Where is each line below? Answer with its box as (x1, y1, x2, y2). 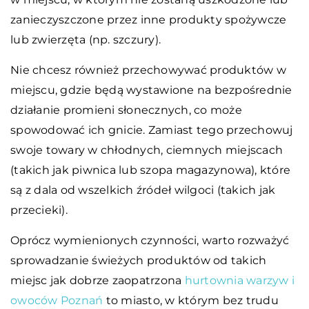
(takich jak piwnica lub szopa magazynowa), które (10, 163, 290, 177)
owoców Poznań (10, 293, 103, 307)
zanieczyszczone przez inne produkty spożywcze (10, 12, 287, 26)
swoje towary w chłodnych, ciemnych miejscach (10, 143, 283, 157)
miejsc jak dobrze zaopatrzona (10, 273, 185, 287)
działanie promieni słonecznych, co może (10, 103, 242, 117)
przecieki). (10, 203, 68, 217)
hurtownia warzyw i (184, 273, 295, 287)
